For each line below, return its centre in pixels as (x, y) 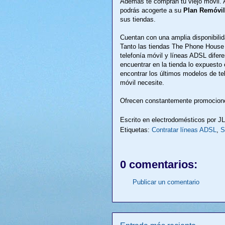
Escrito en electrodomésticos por (169, 120)
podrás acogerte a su (152, 10)
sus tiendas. (138, 19)
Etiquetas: (136, 130)
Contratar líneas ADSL (184, 130)
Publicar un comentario (166, 182)
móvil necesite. (142, 82)
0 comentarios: (159, 165)
